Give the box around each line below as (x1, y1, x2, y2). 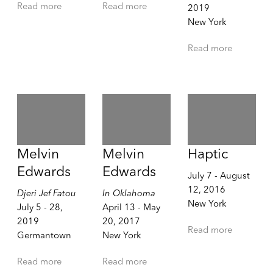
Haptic (187, 145, 228, 163)
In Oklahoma (102, 188, 155, 199)
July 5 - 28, (16, 202, 63, 213)
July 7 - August (187, 170, 250, 182)
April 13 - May (102, 202, 160, 213)
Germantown (16, 230, 71, 241)
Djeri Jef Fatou (16, 188, 76, 199)
